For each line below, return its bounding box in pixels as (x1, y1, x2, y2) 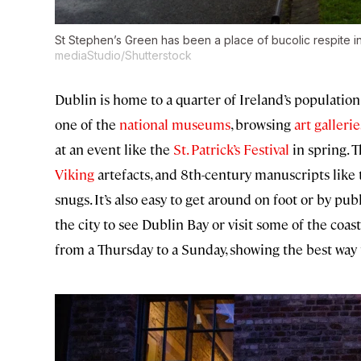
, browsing (230, 115, 291, 134)
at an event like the (55, 140, 170, 159)
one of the (55, 115, 116, 134)
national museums (116, 115, 230, 134)
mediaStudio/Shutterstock (55, 48, 192, 63)
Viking (55, 165, 94, 184)
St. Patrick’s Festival (170, 140, 289, 159)
